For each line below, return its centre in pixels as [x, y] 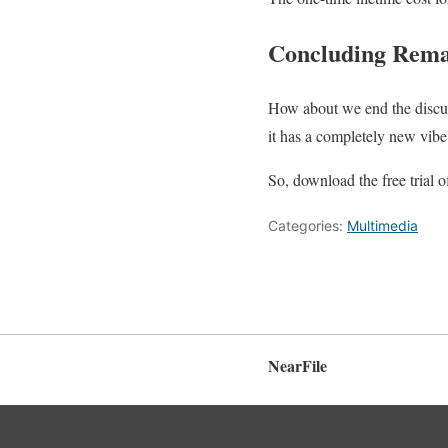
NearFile [297, 366]
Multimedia [382, 225]
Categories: [307, 225]
